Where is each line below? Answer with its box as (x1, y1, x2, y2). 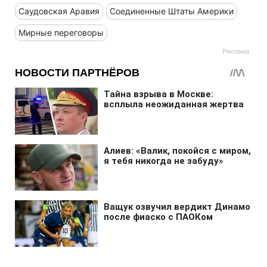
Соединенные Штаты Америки (110, 5, 234, 16)
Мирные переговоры (18, 27, 104, 38)
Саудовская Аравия (18, 5, 100, 16)
